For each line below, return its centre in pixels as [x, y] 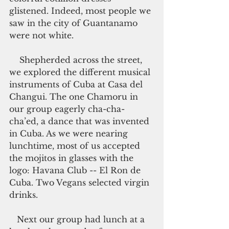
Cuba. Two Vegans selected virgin [81, 182]
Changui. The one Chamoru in [75, 97]
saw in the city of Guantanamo [75, 23]
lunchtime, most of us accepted [76, 146]
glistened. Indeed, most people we [81, 11]
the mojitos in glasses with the [73, 158]
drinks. [24, 195]
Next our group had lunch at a [13, 219]
